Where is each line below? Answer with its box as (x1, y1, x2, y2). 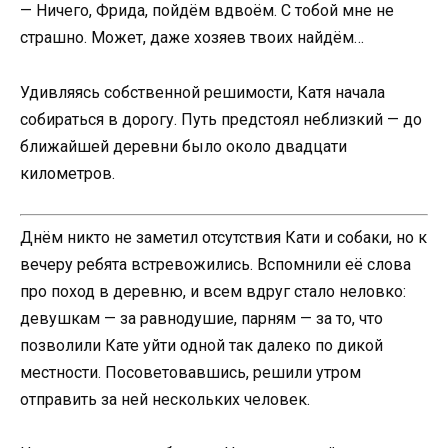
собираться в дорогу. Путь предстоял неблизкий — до (20, 109, 422, 129)
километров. (20, 163, 115, 183)
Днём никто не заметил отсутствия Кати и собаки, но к (20, 227, 427, 247)
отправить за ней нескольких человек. (20, 389, 310, 409)
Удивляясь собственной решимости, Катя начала (20, 82, 385, 102)
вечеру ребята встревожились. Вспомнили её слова (20, 254, 411, 274)
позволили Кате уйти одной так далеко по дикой (20, 335, 383, 355)
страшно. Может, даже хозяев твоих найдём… (20, 28, 364, 48)
